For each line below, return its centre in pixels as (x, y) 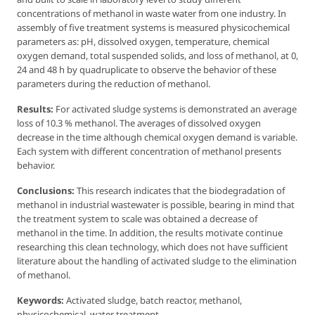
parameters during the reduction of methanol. (114, 83)
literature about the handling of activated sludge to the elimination (157, 261)
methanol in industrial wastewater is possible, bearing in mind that (156, 204)
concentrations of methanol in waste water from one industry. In (152, 13)
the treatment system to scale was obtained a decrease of (137, 218)
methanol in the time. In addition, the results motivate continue (150, 232)
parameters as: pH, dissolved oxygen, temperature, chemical (143, 41)
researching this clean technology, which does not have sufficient (153, 246)
